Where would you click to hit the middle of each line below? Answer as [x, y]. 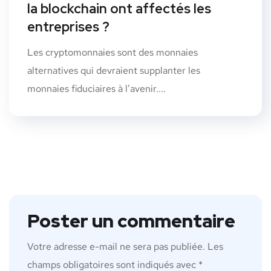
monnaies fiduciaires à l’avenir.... [96, 89]
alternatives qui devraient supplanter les [114, 71]
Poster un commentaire [131, 221]
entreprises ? [68, 27]
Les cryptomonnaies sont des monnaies [113, 53]
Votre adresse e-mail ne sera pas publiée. [116, 247]
